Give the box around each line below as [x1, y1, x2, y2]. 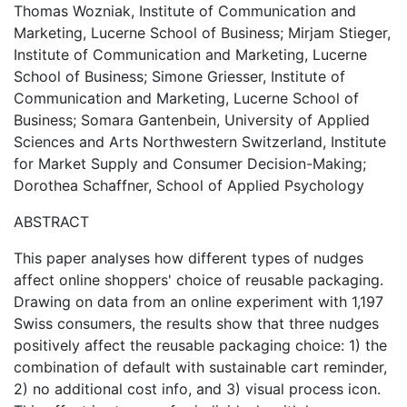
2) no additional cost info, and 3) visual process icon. [14, 380, 381, 398]
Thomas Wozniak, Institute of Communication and [14, 2, 356, 20]
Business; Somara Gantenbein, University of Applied [14, 111, 370, 129]
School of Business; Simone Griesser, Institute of [14, 67, 345, 85]
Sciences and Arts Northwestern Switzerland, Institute [14, 133, 386, 151]
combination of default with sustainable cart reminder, [14, 358, 387, 376]
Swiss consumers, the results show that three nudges [14, 314, 379, 333]
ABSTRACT [14, 213, 89, 231]
